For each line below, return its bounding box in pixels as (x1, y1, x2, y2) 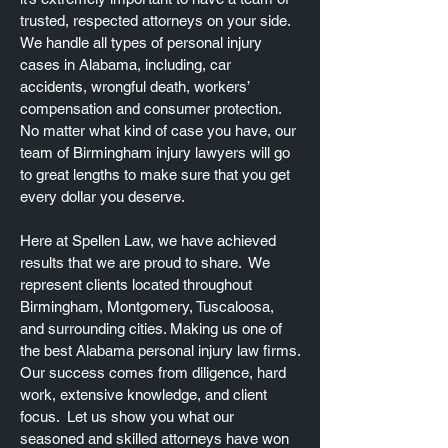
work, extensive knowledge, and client (20, 386, 267, 403)
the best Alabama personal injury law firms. (20, 342, 300, 359)
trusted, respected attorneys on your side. (20, 12, 290, 29)
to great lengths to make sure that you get (20, 166, 290, 183)
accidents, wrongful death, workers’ (20, 78, 249, 95)
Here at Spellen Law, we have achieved (20, 232, 276, 249)
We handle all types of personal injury (20, 34, 262, 51)
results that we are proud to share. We (20, 254, 270, 271)
